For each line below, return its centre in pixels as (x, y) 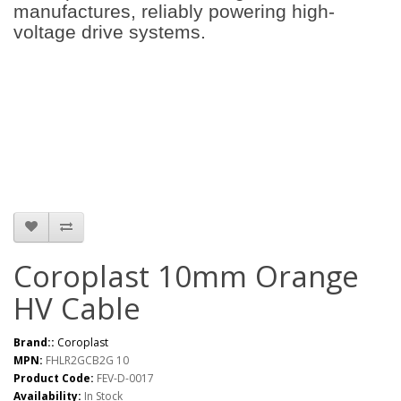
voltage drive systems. (110, 31)
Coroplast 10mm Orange (186, 276)
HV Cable (77, 308)
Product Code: (54, 378)
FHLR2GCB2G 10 (87, 360)
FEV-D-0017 (124, 378)
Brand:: (35, 342)
